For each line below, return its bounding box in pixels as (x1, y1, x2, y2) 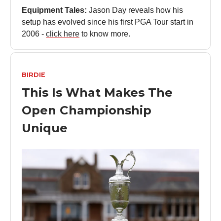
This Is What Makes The (22, 85, 173, 100)
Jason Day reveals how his (89, 6, 183, 15)
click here (46, 30, 79, 38)
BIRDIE (22, 71, 45, 79)
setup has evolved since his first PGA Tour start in (22, 18, 193, 27)
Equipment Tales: (22, 6, 89, 15)
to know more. (79, 30, 130, 38)
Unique (22, 121, 68, 136)
